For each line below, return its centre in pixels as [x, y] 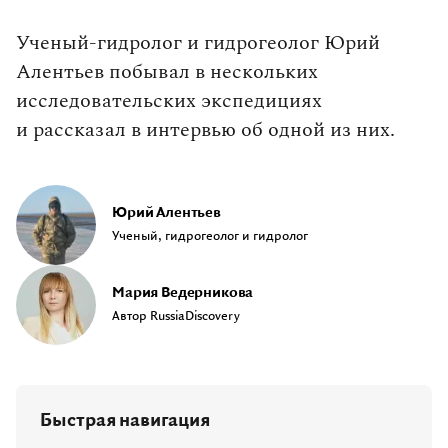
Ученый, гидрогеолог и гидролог [210, 236]
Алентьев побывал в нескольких [167, 71]
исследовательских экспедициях [169, 100]
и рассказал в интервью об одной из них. [205, 129]
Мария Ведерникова [183, 293]
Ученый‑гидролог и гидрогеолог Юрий [198, 42]
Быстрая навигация [125, 420]
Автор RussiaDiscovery [176, 316]
